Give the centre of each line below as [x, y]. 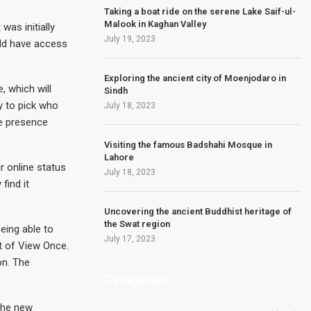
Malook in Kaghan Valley [155, 24]
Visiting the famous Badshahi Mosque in [188, 144]
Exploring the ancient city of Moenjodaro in [195, 78]
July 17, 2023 [130, 238]
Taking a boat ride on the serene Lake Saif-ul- [200, 11]
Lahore [119, 157]
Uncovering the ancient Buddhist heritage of [198, 211]
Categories [136, 279]
